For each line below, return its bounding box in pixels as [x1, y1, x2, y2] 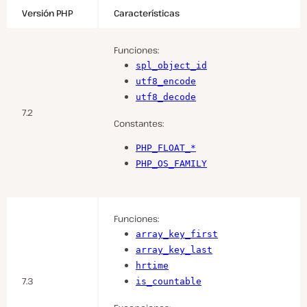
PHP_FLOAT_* [136, 142, 196, 153]
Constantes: [114, 117, 164, 130]
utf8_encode [136, 76, 196, 87]
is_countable [136, 276, 201, 287]
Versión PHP [22, 7, 73, 20]
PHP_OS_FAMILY [136, 158, 207, 169]
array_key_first [136, 229, 218, 240]
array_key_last [136, 245, 212, 256]
